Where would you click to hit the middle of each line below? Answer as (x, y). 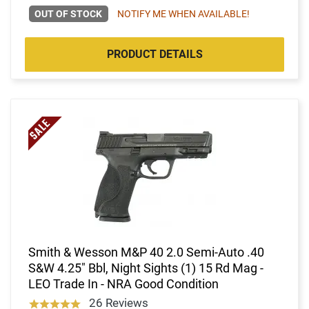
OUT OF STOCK (69, 13)
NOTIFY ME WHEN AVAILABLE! (183, 13)
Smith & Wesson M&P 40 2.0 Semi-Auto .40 (146, 252)
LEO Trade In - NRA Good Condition (123, 283)
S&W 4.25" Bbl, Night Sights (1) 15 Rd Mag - (146, 268)
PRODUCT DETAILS (154, 54)
